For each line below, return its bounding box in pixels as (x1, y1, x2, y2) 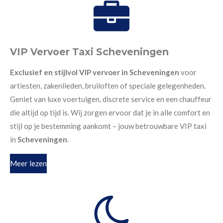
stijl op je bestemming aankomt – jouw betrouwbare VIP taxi (10, 121, 207, 130)
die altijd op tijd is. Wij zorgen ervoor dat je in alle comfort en (10, 108, 210, 117)
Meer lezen (10, 159, 47, 168)
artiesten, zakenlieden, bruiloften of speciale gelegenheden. (10, 81, 206, 90)
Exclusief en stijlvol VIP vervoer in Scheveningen (10, 67, 181, 77)
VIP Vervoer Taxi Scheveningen (10, 45, 169, 58)
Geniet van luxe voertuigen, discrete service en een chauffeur (10, 94, 212, 104)
